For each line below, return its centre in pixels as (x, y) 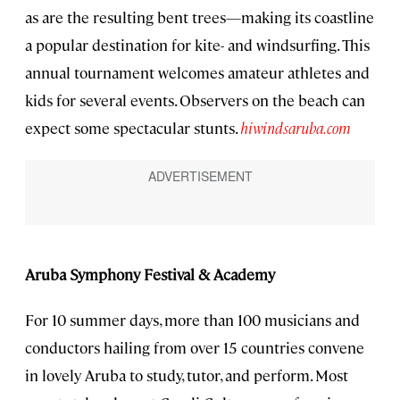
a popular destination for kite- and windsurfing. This (197, 45)
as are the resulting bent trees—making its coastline (200, 17)
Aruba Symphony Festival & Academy (150, 274)
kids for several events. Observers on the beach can (195, 100)
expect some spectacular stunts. (133, 128)
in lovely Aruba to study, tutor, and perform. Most (187, 375)
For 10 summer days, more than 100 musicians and (192, 319)
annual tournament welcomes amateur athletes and (197, 73)
